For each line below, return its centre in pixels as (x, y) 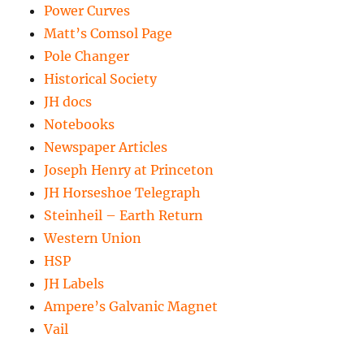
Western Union (93, 238)
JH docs (68, 102)
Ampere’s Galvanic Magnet (131, 307)
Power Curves (87, 11)
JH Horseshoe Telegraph (123, 193)
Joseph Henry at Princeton (129, 170)
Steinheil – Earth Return (124, 216)
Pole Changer (87, 56)
